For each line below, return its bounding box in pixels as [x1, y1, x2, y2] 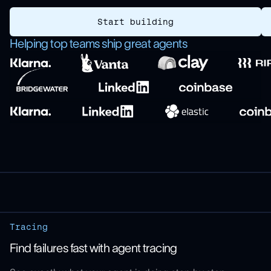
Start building [97, 17, 174, 27]
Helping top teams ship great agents [10, 37, 187, 50]
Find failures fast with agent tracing [10, 241, 177, 255]
